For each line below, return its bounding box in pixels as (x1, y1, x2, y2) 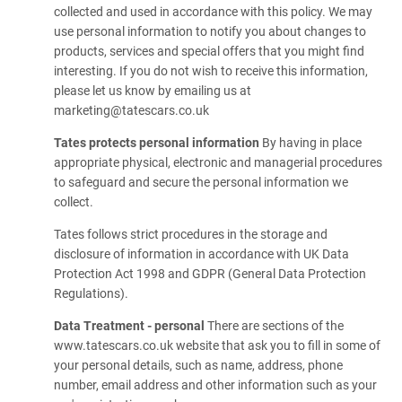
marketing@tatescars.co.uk (54, 103, 209, 118)
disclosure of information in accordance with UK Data (54, 247, 349, 261)
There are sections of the (205, 319, 344, 333)
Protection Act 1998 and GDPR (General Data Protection (54, 267, 366, 281)
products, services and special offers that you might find (54, 44, 364, 58)
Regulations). (54, 286, 128, 301)
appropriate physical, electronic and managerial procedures (54, 155, 382, 170)
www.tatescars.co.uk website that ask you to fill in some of (54, 338, 380, 353)
